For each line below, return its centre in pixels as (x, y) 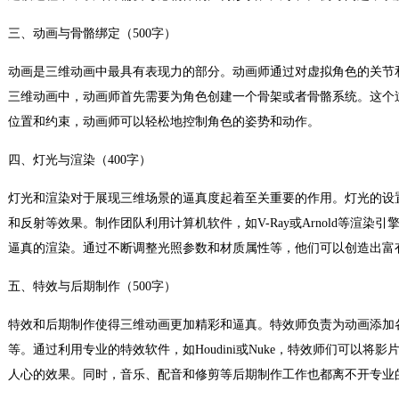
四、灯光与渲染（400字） (80, 160)
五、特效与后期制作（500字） (92, 286)
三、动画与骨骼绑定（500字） (92, 33)
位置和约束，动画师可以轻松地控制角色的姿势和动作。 (164, 122)
